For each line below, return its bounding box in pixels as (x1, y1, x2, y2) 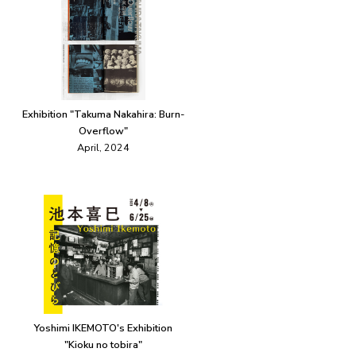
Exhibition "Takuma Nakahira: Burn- (22, 107, 184, 122)
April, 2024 (77, 141, 130, 155)
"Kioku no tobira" (64, 338, 142, 352)
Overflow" (79, 124, 128, 138)
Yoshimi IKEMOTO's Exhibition (34, 321, 172, 335)
